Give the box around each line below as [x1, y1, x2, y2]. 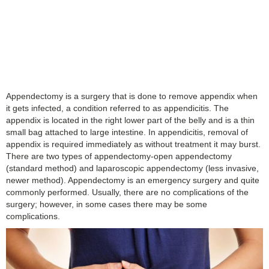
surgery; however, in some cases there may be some [6, 199, 207, 209]
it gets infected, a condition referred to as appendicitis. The [6, 103, 229, 113]
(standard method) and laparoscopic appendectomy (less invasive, [6, 163, 259, 173]
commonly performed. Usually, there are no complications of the [6, 187, 249, 197]
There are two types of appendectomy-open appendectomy [6, 151, 232, 161]
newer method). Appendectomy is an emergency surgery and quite [6, 175, 259, 185]
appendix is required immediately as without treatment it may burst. [6, 139, 261, 149]
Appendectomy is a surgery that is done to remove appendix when [6, 91, 258, 101]
